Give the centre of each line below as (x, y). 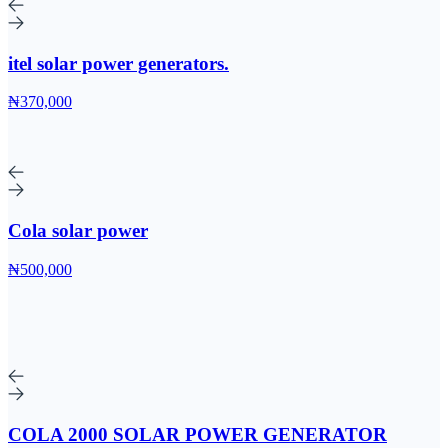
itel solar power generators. (118, 63)
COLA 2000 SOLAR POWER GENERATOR (197, 434)
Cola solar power (78, 231)
